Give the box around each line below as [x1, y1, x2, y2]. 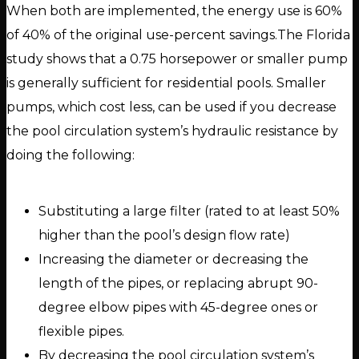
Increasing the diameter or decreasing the [38, 252, 309, 268]
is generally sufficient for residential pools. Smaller [6, 75, 326, 91]
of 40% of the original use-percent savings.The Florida [6, 27, 350, 43]
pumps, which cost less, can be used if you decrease [6, 99, 337, 115]
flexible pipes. [38, 324, 124, 340]
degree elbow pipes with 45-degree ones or [38, 300, 318, 316]
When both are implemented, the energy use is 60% [6, 3, 342, 19]
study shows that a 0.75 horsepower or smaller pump [6, 51, 348, 67]
